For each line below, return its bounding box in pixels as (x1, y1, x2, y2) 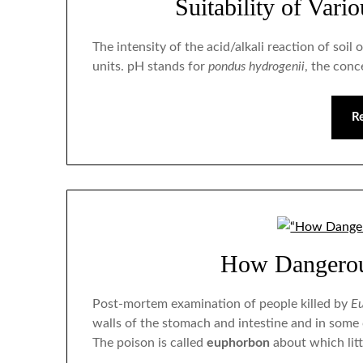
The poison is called (92, 335, 207, 349)
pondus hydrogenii (208, 60, 305, 74)
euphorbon (207, 335, 271, 349)
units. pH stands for (92, 60, 209, 74)
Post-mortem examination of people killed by (92, 297, 352, 310)
